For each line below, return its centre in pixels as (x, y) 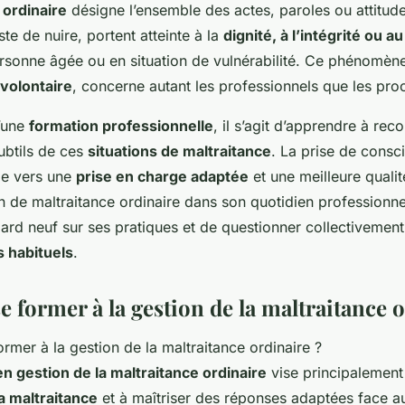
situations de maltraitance (179, 151)
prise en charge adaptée (162, 177)
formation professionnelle (121, 126)
